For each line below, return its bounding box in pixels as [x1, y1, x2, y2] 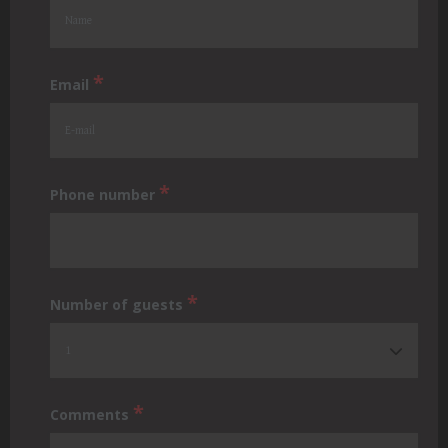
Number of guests [50, 295, 187, 314]
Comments [50, 405, 133, 424]
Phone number [50, 185, 159, 204]
